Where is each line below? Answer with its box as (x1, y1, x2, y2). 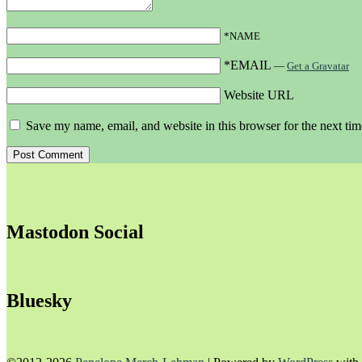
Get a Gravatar (287, 60, 349, 73)
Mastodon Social (6, 221, 144, 242)
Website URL (224, 88, 294, 103)
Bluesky (6, 289, 72, 311)
